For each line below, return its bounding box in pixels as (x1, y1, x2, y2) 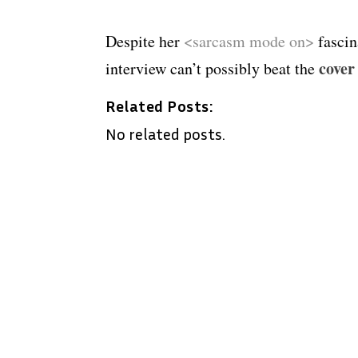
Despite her (105, 30, 184, 53)
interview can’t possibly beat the (105, 58, 319, 80)
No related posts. (105, 124, 225, 144)
